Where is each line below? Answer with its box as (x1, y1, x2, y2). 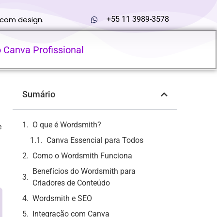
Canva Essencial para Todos (46, 136, 143, 145)
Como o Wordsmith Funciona (32, 151, 132, 160)
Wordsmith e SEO (32, 194, 92, 203)
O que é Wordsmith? (32, 120, 101, 129)
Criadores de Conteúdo (32, 178, 110, 187)
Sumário (22, 89, 55, 99)
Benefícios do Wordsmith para (32, 167, 136, 176)
